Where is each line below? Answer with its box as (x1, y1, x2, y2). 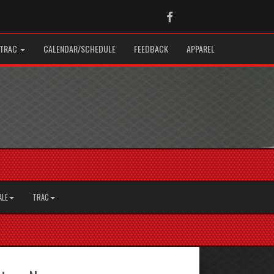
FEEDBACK (134, 42, 168, 55)
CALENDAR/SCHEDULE (43, 42, 116, 55)
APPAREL (187, 42, 215, 55)
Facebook (172, 10, 211, 22)
